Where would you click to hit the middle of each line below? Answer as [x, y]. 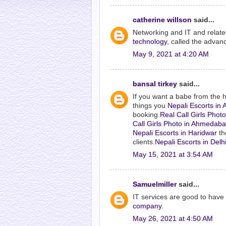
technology [150, 41]
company [147, 206]
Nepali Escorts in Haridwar [175, 133]
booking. [146, 115]
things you [150, 105]
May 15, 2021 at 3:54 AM [173, 154]
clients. [144, 142]
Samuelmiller [155, 184]
